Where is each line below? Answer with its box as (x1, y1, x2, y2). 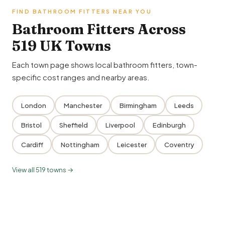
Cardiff (21, 140, 43, 149)
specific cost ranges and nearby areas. (12, 72, 150, 82)
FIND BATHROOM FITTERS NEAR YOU (12, 8, 152, 15)
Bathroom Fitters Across (12, 21, 186, 38)
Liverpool (105, 121, 135, 129)
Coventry (164, 140, 194, 149)
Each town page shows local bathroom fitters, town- (12, 60, 197, 70)
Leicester (117, 140, 147, 149)
